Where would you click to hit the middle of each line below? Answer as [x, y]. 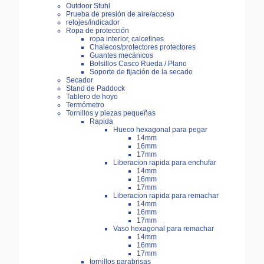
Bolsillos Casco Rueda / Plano [138, 64]
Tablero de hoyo [92, 97]
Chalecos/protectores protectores [143, 47]
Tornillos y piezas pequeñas [111, 113]
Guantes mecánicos [121, 56]
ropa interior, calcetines [127, 39]
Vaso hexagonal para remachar [164, 229]
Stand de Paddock [95, 89]
